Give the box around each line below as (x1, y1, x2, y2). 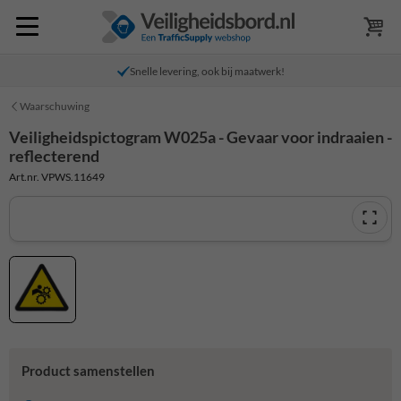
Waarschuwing (20, 99, 90, 113)
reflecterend (9, 146, 99, 166)
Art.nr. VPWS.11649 (9, 169, 105, 183)
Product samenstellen (21, 363, 155, 380)
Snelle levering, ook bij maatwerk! (129, 64, 285, 78)
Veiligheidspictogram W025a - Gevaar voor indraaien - (9, 127, 392, 147)
